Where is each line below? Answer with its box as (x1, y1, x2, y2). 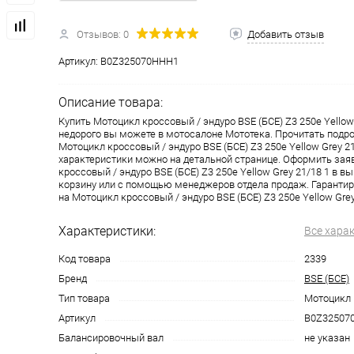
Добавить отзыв (247, 28, 324, 41)
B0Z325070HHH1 (100, 55, 179, 68)
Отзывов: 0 (77, 28, 129, 41)
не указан (304, 332, 350, 345)
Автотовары (232, 31, 297, 43)
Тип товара (58, 292, 110, 305)
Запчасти (115, 31, 164, 43)
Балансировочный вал (58, 332, 164, 345)
